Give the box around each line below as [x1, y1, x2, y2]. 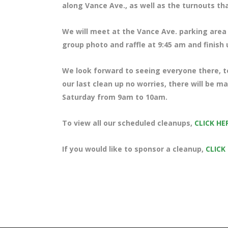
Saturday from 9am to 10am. [62, 92, 169, 102]
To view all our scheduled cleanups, [62, 118, 194, 128]
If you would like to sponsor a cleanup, [62, 144, 206, 154]
